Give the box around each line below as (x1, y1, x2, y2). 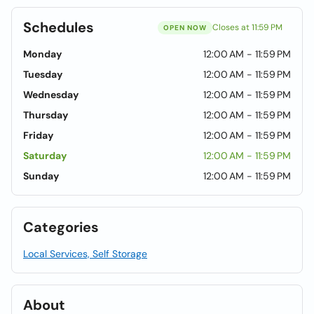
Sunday (23, 170, 59, 182)
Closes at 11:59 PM (212, 22, 282, 33)
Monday (23, 48, 62, 60)
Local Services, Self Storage (23, 247, 147, 260)
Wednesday (23, 88, 78, 101)
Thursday (23, 109, 68, 121)
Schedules (23, 18, 94, 36)
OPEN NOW (163, 22, 207, 32)
